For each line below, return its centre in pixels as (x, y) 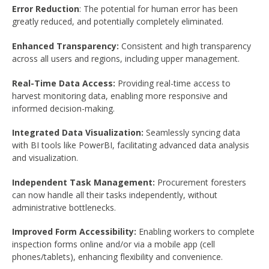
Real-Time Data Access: (65, 83)
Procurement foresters (202, 182)
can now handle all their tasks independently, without (115, 195)
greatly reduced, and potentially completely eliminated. (118, 22)
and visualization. (45, 158)
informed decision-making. (63, 108)
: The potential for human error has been (159, 9)
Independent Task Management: (85, 182)
